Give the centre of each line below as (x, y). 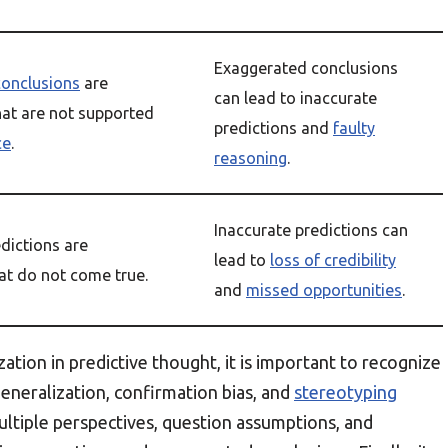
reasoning (250, 158)
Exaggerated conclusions (306, 68)
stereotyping (345, 392)
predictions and (273, 128)
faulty (354, 128)
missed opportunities (324, 290)
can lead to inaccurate (295, 98)
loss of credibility (333, 260)
